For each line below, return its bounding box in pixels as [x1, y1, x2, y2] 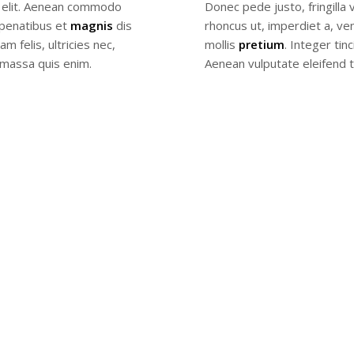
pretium [239, 36, 285, 52]
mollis [205, 36, 239, 52]
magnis [70, 17, 113, 33]
